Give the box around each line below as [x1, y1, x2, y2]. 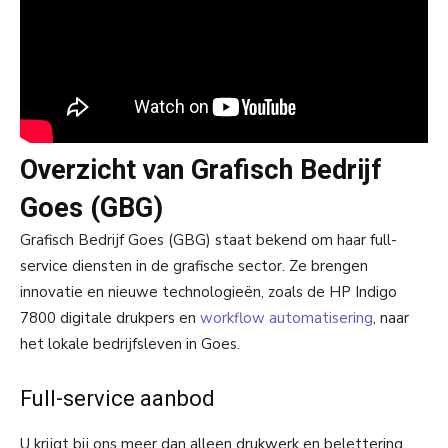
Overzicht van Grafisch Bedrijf [20, 153, 381, 186]
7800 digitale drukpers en [20, 307, 200, 328]
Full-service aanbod [20, 385, 215, 411]
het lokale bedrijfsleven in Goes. [20, 333, 240, 354]
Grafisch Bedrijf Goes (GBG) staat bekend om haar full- [20, 229, 397, 250]
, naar [373, 307, 409, 328]
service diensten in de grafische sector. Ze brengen [20, 255, 368, 276]
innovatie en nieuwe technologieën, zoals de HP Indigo [20, 281, 397, 302]
